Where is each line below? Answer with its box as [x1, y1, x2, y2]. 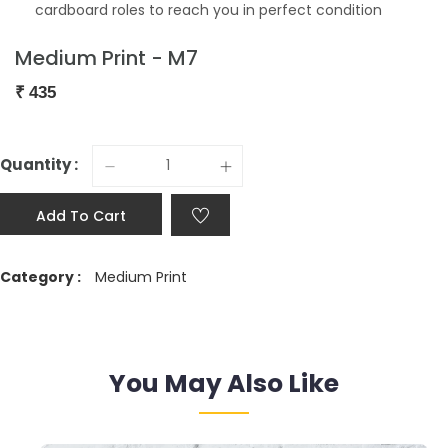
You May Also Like [109, 365, 339, 401]
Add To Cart [36, 205, 126, 226]
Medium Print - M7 [15, 43, 198, 72]
